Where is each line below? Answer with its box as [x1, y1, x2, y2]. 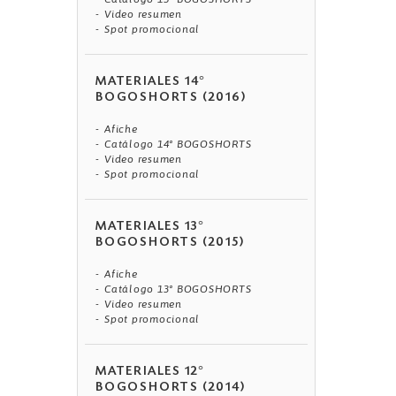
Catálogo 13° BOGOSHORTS [104, 283, 252, 296]
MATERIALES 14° [95, 76, 207, 89]
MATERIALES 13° [95, 221, 206, 234]
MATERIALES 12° [95, 366, 206, 379]
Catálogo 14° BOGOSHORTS [104, 138, 252, 151]
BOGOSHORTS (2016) [95, 92, 247, 105]
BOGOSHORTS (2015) [95, 237, 245, 250]
